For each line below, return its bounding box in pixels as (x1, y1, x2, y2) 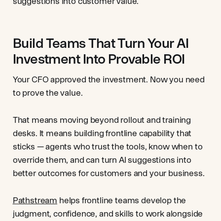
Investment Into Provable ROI (12, 51, 185, 67)
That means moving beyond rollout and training (12, 115, 191, 125)
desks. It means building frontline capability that (12, 128, 192, 138)
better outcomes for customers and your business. (12, 168, 205, 178)
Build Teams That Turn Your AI (12, 35, 189, 51)
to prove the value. (12, 88, 83, 98)
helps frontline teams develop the (57, 195, 186, 205)
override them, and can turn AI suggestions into (12, 155, 191, 165)
